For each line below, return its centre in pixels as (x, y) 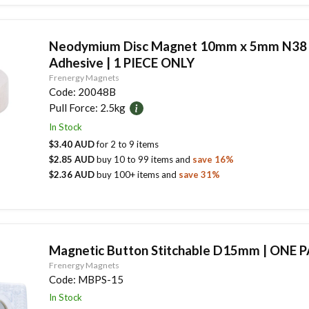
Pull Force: (73, 108)
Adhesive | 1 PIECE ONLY (121, 63)
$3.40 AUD (72, 144)
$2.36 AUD (72, 175)
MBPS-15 (100, 280)
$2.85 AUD (72, 160)
